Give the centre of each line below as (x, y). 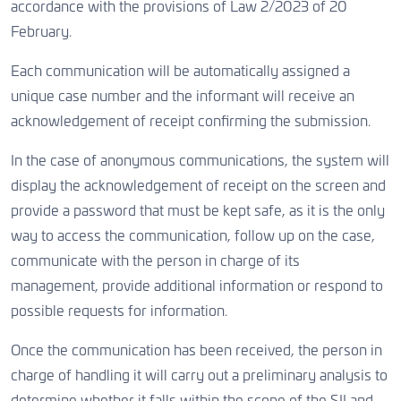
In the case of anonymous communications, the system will (200, 161)
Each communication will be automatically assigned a (180, 72)
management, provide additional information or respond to (197, 286)
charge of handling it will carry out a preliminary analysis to (199, 376)
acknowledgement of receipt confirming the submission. (191, 122)
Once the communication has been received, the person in (196, 351)
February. (41, 32)
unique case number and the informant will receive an (183, 97)
